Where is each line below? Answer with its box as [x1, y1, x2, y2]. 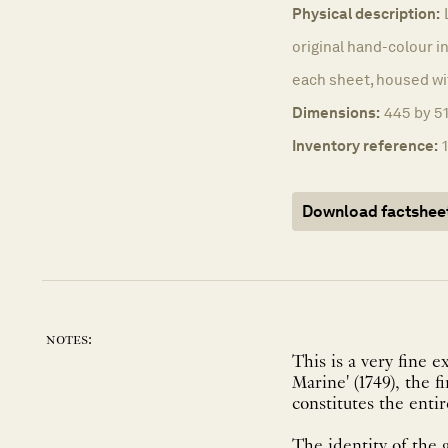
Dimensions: [292, 103, 380, 123]
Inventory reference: [292, 136, 438, 156]
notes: [46, 331, 92, 350]
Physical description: [292, 4, 440, 24]
